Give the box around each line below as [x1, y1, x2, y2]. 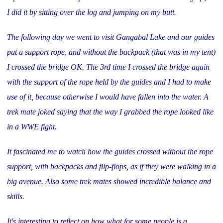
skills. [7, 192, 24, 201]
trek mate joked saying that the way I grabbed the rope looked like [7, 107, 214, 116]
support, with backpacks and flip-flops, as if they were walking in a [7, 162, 216, 171]
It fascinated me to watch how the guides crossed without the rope [7, 147, 213, 156]
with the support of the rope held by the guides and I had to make [7, 77, 211, 86]
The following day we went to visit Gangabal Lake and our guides [7, 32, 215, 41]
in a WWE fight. [7, 122, 57, 131]
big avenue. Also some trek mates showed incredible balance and [7, 177, 211, 186]
